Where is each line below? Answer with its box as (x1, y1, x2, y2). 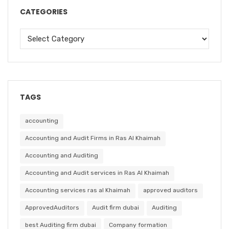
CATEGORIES (20, 6, 67, 17)
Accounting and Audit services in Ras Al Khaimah (25, 169, 169, 176)
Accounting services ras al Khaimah (25, 186, 130, 194)
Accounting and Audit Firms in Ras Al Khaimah (25, 134, 161, 142)
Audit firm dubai (92, 203, 139, 211)
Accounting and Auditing (25, 151, 98, 159)
